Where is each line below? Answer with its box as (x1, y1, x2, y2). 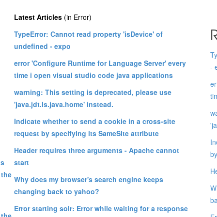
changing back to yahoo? (14, 186, 99, 196)
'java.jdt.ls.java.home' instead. (14, 99, 113, 109)
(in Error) (62, 12, 92, 22)
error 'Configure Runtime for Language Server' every (14, 58, 186, 68)
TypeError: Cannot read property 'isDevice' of (14, 29, 163, 39)
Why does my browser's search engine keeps (14, 174, 163, 184)
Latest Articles (14, 12, 62, 22)
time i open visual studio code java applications (14, 70, 173, 80)
